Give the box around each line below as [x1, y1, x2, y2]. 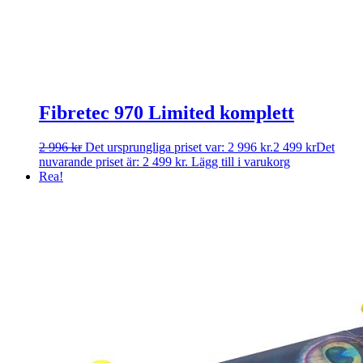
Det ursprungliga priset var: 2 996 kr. [85, 139, 273, 154]
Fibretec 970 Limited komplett [39, 101, 294, 123]
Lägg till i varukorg [191, 154, 290, 169]
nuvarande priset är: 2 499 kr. [39, 154, 188, 169]
